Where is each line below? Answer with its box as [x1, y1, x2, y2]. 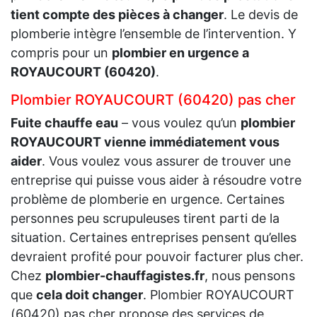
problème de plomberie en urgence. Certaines [11, 191, 284, 207]
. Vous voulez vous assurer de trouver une [42, 153, 291, 168]
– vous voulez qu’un [118, 115, 241, 130]
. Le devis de [224, 6, 298, 22]
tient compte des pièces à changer [11, 6, 224, 22]
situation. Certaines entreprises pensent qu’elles [11, 229, 296, 245]
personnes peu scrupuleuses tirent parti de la [11, 210, 279, 226]
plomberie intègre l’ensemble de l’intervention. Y [11, 25, 296, 41]
